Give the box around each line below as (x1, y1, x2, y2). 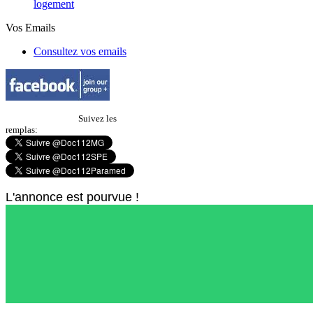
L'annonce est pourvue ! (6, 190, 139, 204)
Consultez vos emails (34, 45, 126, 57)
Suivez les (78, 113, 117, 124)
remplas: (6, 124, 38, 135)
